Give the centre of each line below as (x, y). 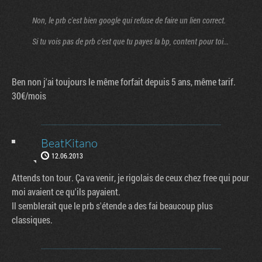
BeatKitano (69, 143)
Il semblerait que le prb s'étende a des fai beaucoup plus (112, 205)
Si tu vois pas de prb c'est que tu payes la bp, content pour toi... (130, 41)
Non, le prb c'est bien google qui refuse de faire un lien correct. (129, 20)
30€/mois (29, 95)
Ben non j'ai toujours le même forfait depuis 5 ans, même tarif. (124, 81)
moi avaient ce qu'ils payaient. (66, 191)
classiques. (32, 219)
